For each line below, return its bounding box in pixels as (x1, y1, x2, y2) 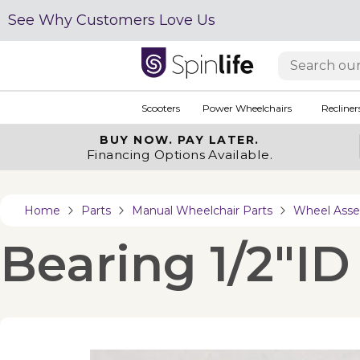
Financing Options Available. (86, 147, 273, 162)
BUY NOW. (100, 133, 178, 147)
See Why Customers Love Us (8, 11, 215, 29)
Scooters (141, 101, 180, 114)
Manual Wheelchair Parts (132, 203, 272, 218)
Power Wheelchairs (202, 101, 292, 114)
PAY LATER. (177, 133, 260, 147)
